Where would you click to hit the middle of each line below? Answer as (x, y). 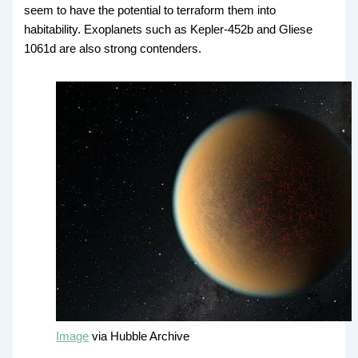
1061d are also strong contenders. (113, 49)
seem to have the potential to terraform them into (150, 11)
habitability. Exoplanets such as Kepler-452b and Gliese (169, 30)
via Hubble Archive (139, 337)
